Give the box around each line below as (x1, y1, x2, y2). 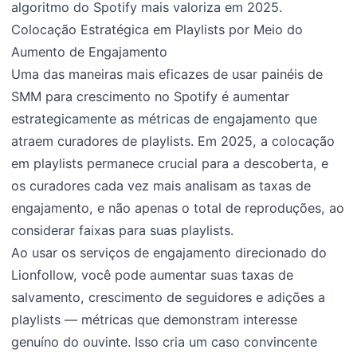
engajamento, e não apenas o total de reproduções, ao (11, 200, 345, 217)
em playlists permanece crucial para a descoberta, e (11, 155, 329, 172)
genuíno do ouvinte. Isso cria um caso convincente (11, 334, 318, 351)
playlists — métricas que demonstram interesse (11, 312, 298, 328)
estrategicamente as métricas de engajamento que (11, 111, 318, 127)
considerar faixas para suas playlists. (11, 222, 234, 239)
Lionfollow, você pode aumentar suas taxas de (11, 267, 294, 284)
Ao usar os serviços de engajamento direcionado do (11, 245, 328, 261)
